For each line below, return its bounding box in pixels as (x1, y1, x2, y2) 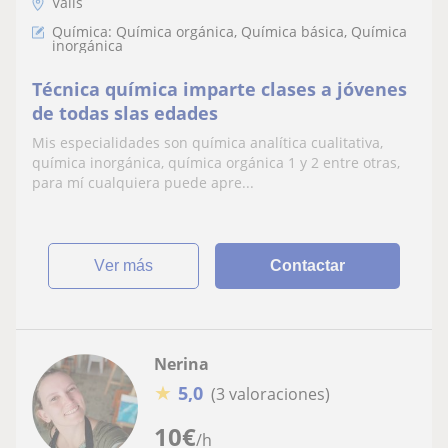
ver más (105, 257, 154, 274)
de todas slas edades (32, 101, 218, 125)
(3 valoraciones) (211, 382, 330, 405)
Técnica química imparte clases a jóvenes (32, 77, 407, 101)
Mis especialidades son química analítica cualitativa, (32, 133, 383, 152)
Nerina (154, 353, 209, 375)
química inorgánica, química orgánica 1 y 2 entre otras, (32, 153, 400, 172)
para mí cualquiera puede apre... (32, 173, 254, 192)
